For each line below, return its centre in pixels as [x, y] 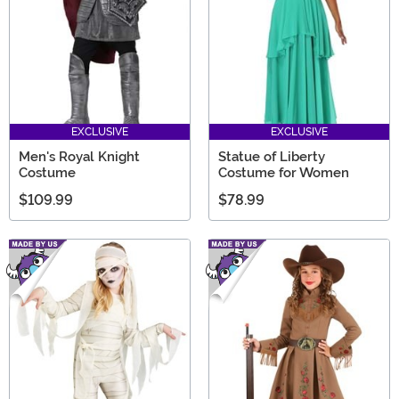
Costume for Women [284, 172]
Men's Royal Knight [79, 156]
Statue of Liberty [272, 156]
